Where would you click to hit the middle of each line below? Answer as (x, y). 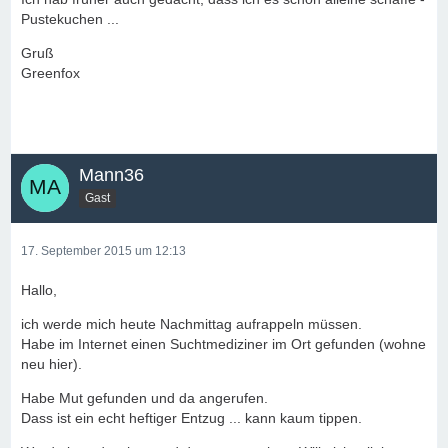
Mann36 (111, 175)
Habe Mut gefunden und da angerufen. (144, 398)
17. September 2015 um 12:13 (103, 251)
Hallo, (39, 290)
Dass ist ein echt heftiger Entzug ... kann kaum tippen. (191, 418)
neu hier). (51, 364)
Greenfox (50, 73)
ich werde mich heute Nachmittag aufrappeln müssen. (191, 324)
